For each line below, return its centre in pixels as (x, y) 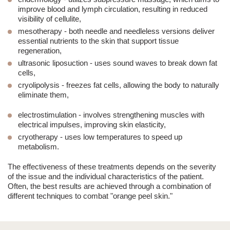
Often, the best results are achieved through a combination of (109, 186)
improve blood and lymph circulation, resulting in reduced (113, 9)
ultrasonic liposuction (53, 63)
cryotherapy (38, 137)
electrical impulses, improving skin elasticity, (92, 125)
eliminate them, (43, 95)
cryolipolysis (39, 85)
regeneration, (40, 51)
